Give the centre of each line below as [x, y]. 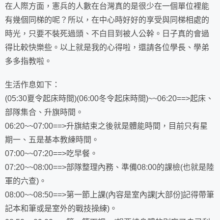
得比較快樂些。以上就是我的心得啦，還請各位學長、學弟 [107, 47]
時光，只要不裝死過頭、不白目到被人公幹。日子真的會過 [107, 34]
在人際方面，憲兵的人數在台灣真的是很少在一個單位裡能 [107, 6]
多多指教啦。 [28, 61]
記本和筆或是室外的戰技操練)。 [61, 208]
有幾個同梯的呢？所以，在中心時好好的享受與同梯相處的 [107, 20]
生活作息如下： [32, 85]
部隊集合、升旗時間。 [44, 112]
